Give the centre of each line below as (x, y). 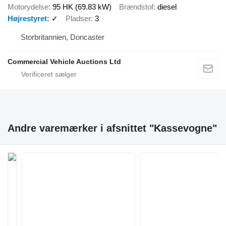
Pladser (78, 18)
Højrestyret (27, 18)
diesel (167, 7)
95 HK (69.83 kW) (82, 7)
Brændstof (136, 7)
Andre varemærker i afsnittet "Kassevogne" (112, 128)
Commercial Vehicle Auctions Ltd (64, 62)
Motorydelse (28, 7)
